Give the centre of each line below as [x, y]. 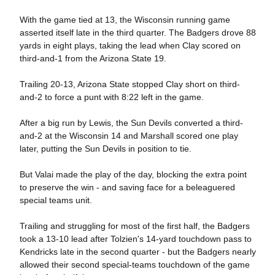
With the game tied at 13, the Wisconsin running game [125, 20]
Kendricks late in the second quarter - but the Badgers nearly [137, 252]
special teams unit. [56, 200]
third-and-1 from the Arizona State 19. [93, 58]
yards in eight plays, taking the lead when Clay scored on [130, 45]
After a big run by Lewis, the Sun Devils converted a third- [131, 123]
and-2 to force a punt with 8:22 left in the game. [111, 97]
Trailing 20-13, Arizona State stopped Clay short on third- [130, 84]
